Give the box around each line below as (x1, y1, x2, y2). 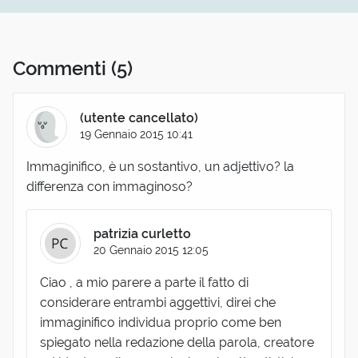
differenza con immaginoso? (26, 178, 193, 194)
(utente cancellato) (80, 110, 199, 126)
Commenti (13, 57, 111, 81)
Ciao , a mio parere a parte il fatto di (40, 275, 249, 291)
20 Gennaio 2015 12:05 (93, 243, 209, 257)
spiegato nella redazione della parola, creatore (40, 335, 314, 351)
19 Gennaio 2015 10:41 (80, 127, 193, 141)
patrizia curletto (93, 226, 192, 242)
